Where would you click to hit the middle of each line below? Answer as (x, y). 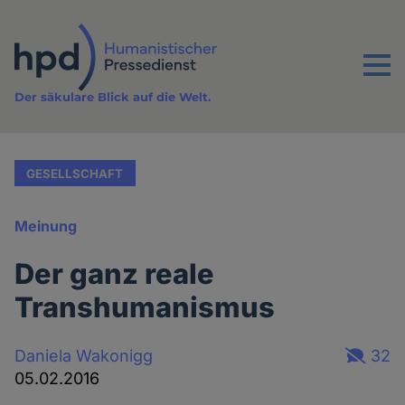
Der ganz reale (115, 274)
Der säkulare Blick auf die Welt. (113, 97)
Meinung (46, 226)
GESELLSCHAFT (75, 173)
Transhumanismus (145, 307)
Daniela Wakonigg (84, 355)
